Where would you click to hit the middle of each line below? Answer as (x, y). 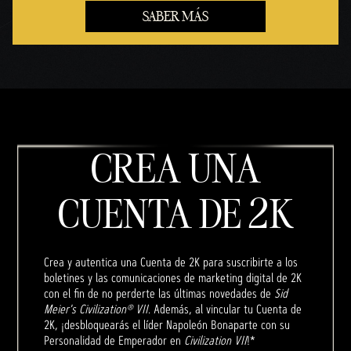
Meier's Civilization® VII (96, 309)
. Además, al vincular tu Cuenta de (225, 309)
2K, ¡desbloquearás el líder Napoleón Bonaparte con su (167, 324)
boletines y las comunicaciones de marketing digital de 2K (173, 277)
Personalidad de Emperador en (114, 340)
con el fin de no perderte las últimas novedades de (159, 293)
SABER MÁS (175, 16)
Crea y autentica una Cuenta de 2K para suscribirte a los (171, 262)
